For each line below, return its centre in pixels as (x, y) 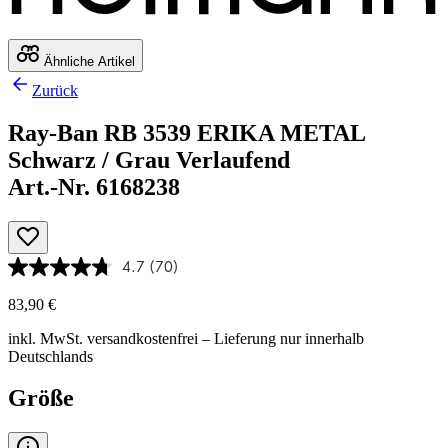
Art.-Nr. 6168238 (94, 186)
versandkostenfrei (142, 338)
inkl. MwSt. (47, 338)
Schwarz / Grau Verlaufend (149, 159)
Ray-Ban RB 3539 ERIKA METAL (187, 132)
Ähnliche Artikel (87, 61)
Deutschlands (50, 356)
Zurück (55, 90)
